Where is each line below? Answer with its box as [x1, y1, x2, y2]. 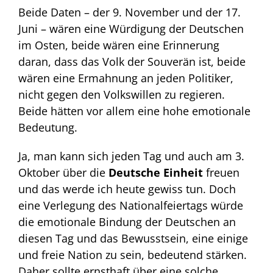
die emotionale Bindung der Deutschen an [18, 214, 236, 230]
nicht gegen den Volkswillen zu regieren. [18, 87, 225, 102]
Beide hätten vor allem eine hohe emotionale [18, 104, 250, 119]
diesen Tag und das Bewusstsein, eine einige [18, 231, 248, 246]
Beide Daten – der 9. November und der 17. [18, 5, 241, 20]
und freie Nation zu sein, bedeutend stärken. [18, 247, 247, 263]
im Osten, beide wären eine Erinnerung [18, 38, 219, 53]
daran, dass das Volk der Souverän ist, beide [18, 54, 246, 69]
